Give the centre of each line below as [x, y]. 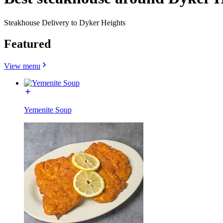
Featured [27, 44]
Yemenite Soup [48, 110]
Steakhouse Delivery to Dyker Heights [65, 22]
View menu [22, 66]
